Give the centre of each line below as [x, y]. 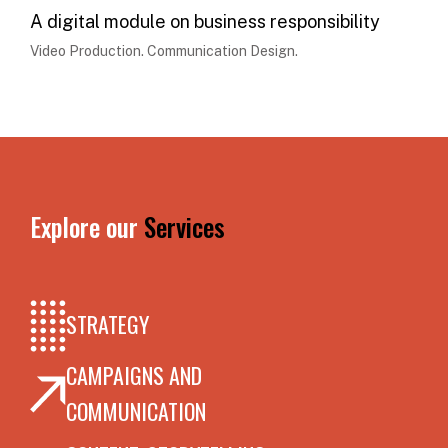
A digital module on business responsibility [205, 21]
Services [184, 226]
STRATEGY [107, 324]
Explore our [87, 226]
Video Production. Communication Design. [164, 50]
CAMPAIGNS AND [134, 375]
